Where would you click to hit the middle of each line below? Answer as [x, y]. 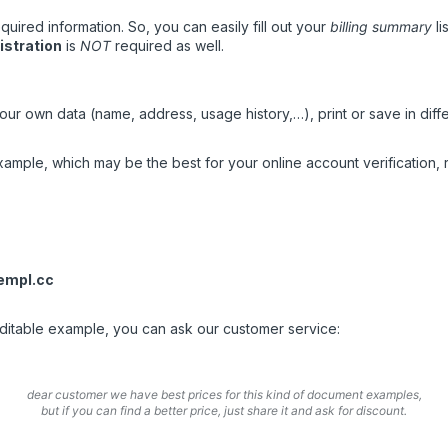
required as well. [167, 46]
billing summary [381, 27]
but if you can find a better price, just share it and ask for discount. [224, 411]
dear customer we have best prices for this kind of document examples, [224, 395]
